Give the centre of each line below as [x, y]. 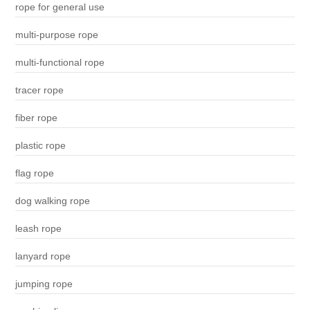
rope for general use [60, 7]
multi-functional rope [60, 63]
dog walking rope [52, 201]
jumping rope [44, 284]
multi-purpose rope [56, 35]
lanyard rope [43, 256]
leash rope [38, 229]
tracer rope [39, 90]
